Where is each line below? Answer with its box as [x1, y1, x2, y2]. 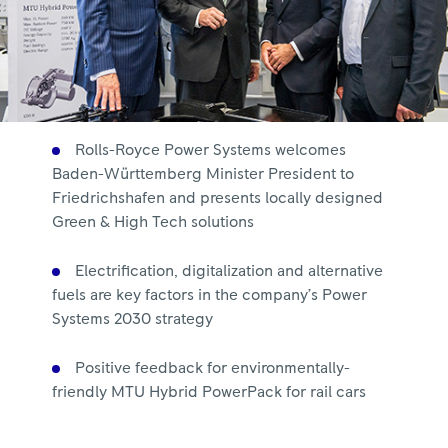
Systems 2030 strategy [52, 311, 214, 327]
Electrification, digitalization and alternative [75, 263, 384, 279]
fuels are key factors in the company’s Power [52, 287, 368, 303]
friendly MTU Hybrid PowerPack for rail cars [52, 384, 367, 400]
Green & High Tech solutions [52, 214, 255, 230]
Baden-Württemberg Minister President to [52, 166, 355, 182]
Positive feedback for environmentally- [75, 360, 351, 376]
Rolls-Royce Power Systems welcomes [75, 142, 347, 158]
